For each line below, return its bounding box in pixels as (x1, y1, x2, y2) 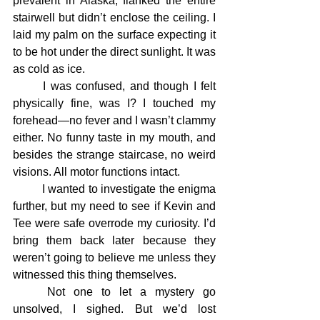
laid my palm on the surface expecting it (13, 29, 216, 41)
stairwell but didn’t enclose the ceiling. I (13, 11, 216, 24)
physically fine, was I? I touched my (13, 97, 216, 109)
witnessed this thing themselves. (13, 269, 176, 281)
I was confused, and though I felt (13, 80, 44, 92)
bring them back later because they (13, 234, 216, 246)
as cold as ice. (13, 63, 85, 75)
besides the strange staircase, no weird (13, 149, 216, 161)
